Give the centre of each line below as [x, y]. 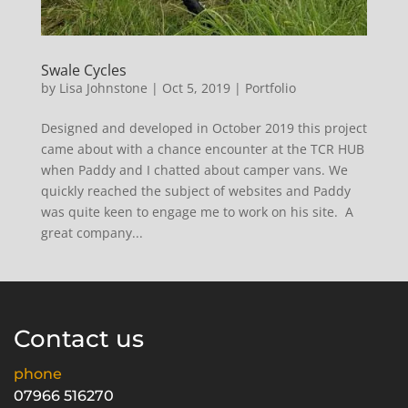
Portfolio [270, 87]
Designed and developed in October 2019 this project [204, 127]
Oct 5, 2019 [196, 87]
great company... [92, 232]
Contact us [79, 338]
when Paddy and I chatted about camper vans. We [194, 169]
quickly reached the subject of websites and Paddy [195, 190]
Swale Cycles [83, 70]
